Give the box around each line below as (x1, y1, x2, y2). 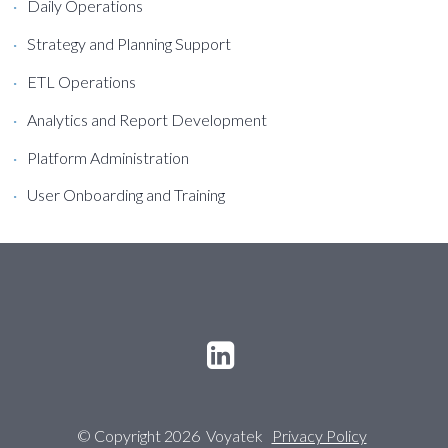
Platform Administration (27, 147, 190, 167)
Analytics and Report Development (27, 109, 268, 129)
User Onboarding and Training (27, 185, 226, 205)
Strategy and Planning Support (27, 34, 232, 54)
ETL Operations (27, 72, 137, 92)
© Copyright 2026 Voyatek (76, 426, 266, 446)
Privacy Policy (271, 426, 367, 446)
